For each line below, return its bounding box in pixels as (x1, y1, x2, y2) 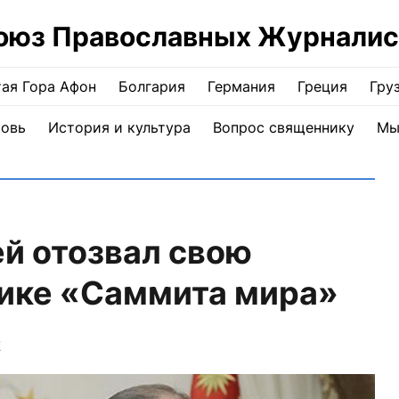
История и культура (47, 118, 191, 136)
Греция (297, 77, 347, 95)
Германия (208, 77, 275, 95)
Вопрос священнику (212, 118, 354, 136)
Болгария (118, 77, 185, 95)
